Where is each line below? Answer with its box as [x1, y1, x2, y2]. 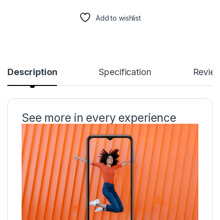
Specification [99, 66, 151, 77]
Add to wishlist [95, 13, 141, 22]
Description [7, 66, 57, 77]
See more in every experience [22, 110, 177, 125]
